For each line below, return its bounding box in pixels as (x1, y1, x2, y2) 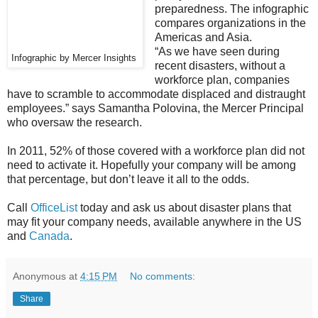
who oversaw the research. (7, 116, 142, 129)
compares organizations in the (154, 17, 306, 30)
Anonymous (13, 270, 66, 283)
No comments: (130, 270, 196, 283)
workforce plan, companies (154, 74, 290, 87)
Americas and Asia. (154, 31, 252, 44)
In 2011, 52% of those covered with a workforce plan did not (7, 145, 305, 158)
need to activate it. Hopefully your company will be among (7, 159, 296, 172)
